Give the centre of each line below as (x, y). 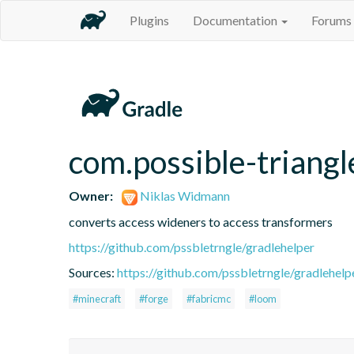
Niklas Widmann (184, 195)
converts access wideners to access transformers (201, 221)
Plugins (149, 20)
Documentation (236, 20)
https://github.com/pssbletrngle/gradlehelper (192, 247)
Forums (331, 20)
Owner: (91, 195)
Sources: (93, 272)
